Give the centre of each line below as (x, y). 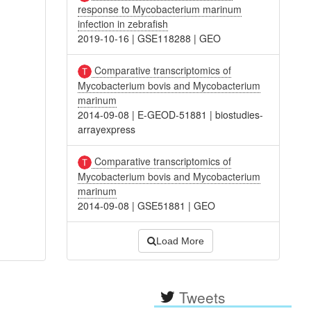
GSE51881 (162, 206)
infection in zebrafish (123, 23)
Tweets (203, 297)
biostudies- (239, 114)
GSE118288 (165, 38)
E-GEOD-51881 (173, 114)
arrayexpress (107, 129)
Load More (180, 241)
